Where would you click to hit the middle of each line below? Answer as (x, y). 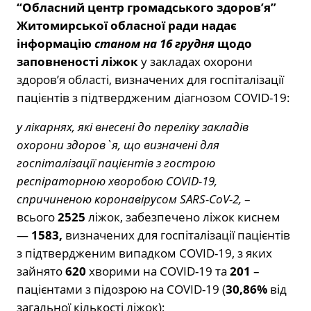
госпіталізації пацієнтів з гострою (116, 163)
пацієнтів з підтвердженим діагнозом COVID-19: (153, 98)
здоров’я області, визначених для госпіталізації (150, 80)
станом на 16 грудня (154, 44)
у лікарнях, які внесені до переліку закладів (133, 127)
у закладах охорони (195, 62)
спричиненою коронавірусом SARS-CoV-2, (129, 199)
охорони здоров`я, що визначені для (118, 145)
